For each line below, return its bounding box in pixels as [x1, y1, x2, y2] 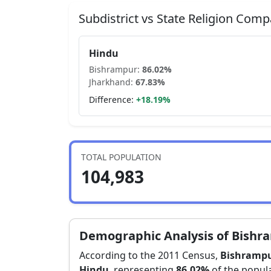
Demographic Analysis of [79, 227, 232, 244]
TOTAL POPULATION [81, 151, 162, 163]
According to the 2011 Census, [79, 249, 220, 262]
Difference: [89, 94, 134, 105]
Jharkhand [89, 76, 131, 88]
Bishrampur [89, 64, 137, 75]
